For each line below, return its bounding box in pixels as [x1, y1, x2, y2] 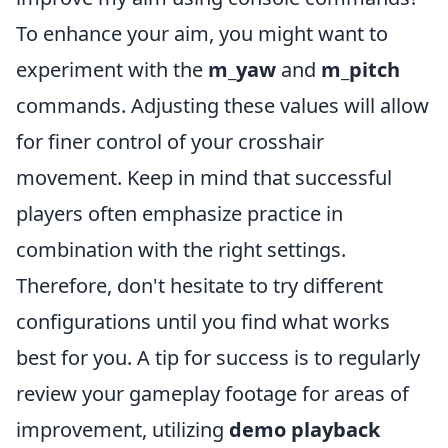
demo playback [229, 416, 380, 443]
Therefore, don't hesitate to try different [16, 272, 383, 299]
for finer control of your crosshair [16, 128, 324, 155]
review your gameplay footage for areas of [16, 380, 409, 407]
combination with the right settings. [16, 236, 346, 263]
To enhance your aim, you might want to [16, 20, 388, 47]
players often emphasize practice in [16, 200, 343, 227]
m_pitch [321, 56, 400, 83]
